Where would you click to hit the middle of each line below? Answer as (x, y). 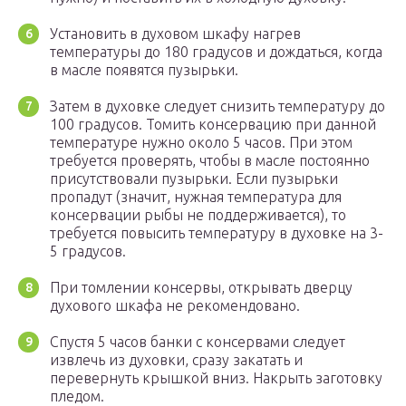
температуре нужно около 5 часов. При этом (201, 143)
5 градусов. (88, 251)
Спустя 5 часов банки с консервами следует (198, 342)
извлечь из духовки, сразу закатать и (176, 360)
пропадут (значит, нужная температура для (196, 197)
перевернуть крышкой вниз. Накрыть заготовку (216, 378)
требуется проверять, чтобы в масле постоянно (210, 161)
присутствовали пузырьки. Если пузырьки (194, 179)
